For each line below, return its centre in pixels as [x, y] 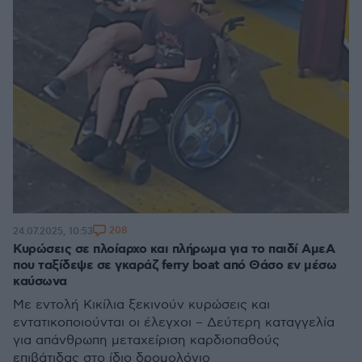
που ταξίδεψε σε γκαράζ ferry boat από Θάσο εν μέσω [175, 265]
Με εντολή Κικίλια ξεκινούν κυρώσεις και [141, 305]
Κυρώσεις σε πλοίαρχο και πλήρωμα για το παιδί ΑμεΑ [174, 249]
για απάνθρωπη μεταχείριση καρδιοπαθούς [146, 341]
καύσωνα [40, 282]
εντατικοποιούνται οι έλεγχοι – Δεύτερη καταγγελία [174, 323]
